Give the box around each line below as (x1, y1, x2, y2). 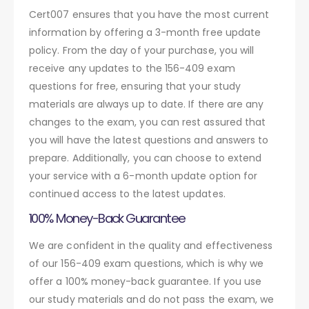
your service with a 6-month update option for (29, 168, 258, 183)
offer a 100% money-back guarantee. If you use (29, 274, 262, 288)
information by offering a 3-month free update (29, 25, 261, 39)
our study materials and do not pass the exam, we (29, 292, 275, 306)
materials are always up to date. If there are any (29, 97, 264, 111)
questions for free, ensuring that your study (29, 79, 241, 93)
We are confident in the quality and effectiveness (29, 238, 273, 252)
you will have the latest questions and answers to (29, 132, 269, 147)
